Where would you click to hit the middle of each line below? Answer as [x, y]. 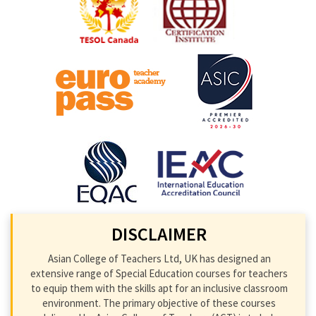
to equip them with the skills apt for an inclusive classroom [159, 288]
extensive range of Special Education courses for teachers [159, 273]
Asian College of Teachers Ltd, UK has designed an [159, 258]
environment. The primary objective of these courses [159, 303]
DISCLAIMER [159, 233]
